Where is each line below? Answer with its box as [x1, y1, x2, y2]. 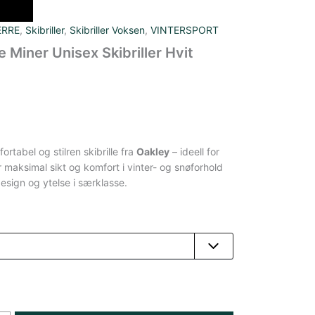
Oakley [136, 146, 169, 157]
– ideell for [169, 146, 219, 157]
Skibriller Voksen [69, 24, 145, 36]
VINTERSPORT [150, 24, 219, 36]
